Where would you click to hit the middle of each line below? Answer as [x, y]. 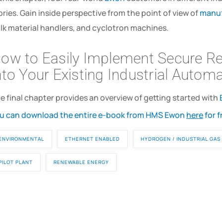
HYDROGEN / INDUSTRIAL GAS [181, 139]
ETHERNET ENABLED [93, 139]
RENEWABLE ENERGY [82, 162]
